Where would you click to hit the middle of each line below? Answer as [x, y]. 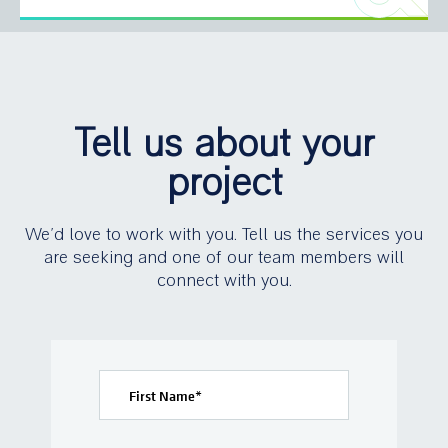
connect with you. [224, 280]
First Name [162, 395]
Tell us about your [224, 144]
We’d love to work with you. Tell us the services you [224, 234]
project [224, 183]
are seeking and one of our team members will [224, 257]
